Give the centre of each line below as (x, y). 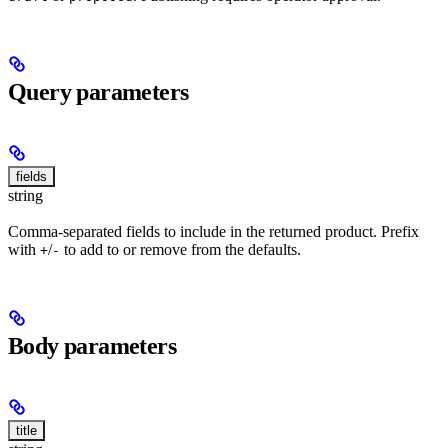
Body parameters (92, 346)
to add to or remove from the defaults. (180, 250)
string (25, 196)
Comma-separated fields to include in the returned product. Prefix (213, 232)
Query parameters (98, 92)
